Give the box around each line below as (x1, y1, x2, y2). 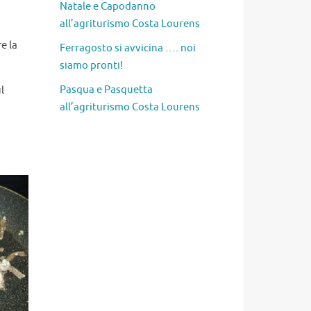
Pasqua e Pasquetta (60, 83, 153, 96)
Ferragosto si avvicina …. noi (60, 41, 196, 55)
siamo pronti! (60, 58, 123, 72)
